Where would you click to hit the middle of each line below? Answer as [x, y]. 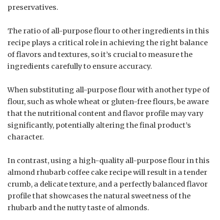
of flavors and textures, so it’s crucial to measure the [100, 54]
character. [26, 137]
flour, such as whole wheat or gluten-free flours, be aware [108, 101]
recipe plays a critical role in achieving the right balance [108, 42]
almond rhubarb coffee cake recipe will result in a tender [107, 172]
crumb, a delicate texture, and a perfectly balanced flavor [108, 184]
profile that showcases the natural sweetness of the [99, 196]
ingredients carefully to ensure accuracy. [80, 66]
